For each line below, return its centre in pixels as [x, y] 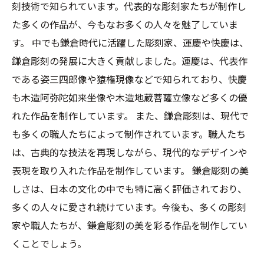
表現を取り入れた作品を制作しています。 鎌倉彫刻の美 [130, 170]
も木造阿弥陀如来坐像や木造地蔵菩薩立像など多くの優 [130, 97]
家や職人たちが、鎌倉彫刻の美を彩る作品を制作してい [130, 225]
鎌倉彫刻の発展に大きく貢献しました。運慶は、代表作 [130, 61]
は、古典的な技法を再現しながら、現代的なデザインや [130, 152]
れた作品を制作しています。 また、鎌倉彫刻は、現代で [130, 115]
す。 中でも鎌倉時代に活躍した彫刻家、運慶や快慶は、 [130, 42]
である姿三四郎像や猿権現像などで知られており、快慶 [129, 79]
